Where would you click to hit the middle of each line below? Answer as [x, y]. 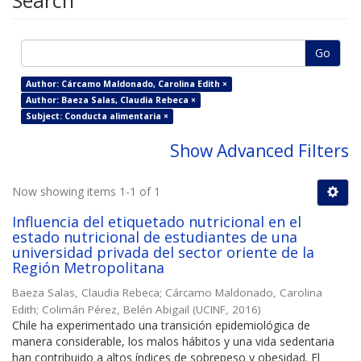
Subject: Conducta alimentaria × [97, 116]
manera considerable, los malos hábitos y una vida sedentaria [173, 342]
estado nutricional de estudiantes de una [155, 237]
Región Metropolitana [88, 268]
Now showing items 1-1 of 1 [86, 192]
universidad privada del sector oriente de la [163, 253]
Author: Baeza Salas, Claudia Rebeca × [110, 100]
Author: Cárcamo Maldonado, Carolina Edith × [126, 84]
